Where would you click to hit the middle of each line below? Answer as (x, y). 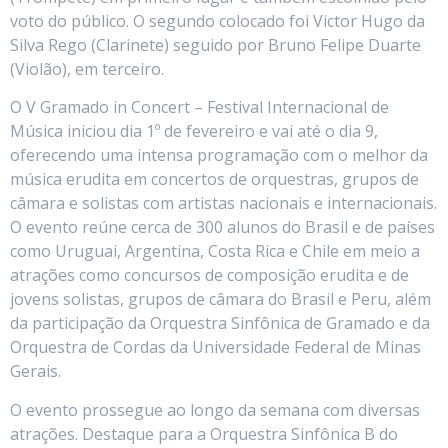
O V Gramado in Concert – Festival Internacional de (199, 107)
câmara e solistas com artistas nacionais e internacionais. (223, 203)
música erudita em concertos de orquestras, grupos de (214, 179)
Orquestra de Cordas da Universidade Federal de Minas (215, 347)
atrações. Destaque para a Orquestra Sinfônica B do (204, 433)
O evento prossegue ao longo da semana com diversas (215, 409)
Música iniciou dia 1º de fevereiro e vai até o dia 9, (194, 131)
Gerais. (35, 371)
